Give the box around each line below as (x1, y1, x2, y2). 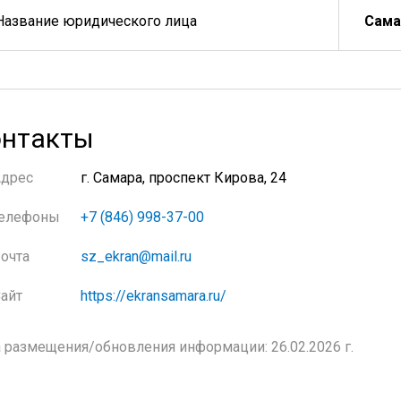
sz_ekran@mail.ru (81, 248, 192, 265)
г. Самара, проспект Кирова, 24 (81, 169, 286, 186)
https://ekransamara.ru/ (81, 287, 226, 304)
